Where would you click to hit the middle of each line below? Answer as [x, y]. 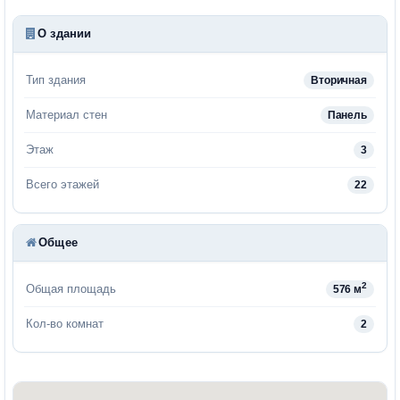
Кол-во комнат [65, 323]
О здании [65, 33]
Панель [347, 115]
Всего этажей [62, 184]
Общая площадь [71, 288]
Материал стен [67, 114]
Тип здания [56, 79]
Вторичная [339, 80]
